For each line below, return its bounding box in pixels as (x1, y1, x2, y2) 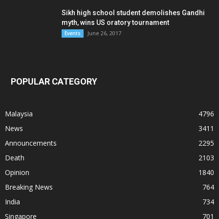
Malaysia (5, 109, 33, 118)
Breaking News (5, 182, 53, 192)
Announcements (5, 138, 57, 148)
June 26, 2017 (88, 29, 121, 37)
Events (65, 30, 81, 37)
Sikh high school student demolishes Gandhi (62, 9, 205, 17)
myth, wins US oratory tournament (62, 19, 169, 26)
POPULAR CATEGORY (11, 76, 97, 87)
